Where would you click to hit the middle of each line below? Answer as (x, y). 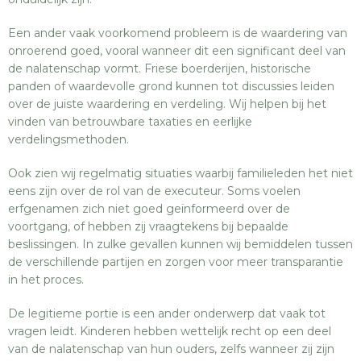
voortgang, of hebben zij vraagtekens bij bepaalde (148, 226)
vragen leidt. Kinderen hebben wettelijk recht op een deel (170, 331)
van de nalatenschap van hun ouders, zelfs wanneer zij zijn (171, 349)
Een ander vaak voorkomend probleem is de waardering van (178, 33)
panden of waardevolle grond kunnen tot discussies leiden (171, 86)
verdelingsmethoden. (68, 139)
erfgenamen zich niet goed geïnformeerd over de (149, 209)
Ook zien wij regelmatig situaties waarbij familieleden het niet (180, 173)
